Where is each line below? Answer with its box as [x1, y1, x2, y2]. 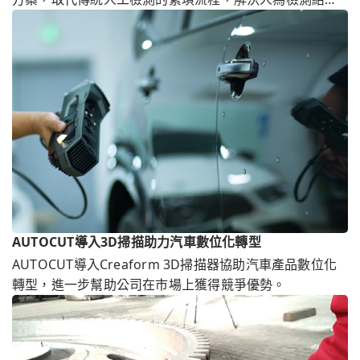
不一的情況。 [12, 10, 91, 28]
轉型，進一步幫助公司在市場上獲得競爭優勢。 [12, 276, 286, 294]
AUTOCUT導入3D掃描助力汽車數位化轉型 [12, 233, 261, 252]
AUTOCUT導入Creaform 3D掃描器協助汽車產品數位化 [12, 256, 337, 274]
